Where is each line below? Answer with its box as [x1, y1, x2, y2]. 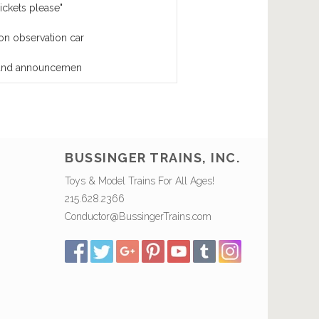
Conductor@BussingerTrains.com [65, 210, 211, 222]
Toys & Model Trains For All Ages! [65, 174, 214, 187]
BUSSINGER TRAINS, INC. [65, 150, 240, 165]
